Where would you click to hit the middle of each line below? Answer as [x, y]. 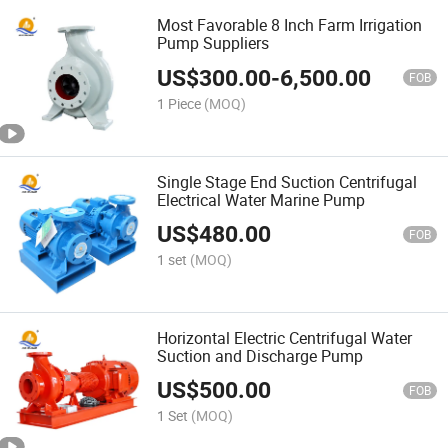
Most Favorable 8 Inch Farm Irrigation [290, 25]
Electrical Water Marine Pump [261, 199]
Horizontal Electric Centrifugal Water [285, 337]
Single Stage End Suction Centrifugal [287, 181]
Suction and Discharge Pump [260, 355]
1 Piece [179, 103]
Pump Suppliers [213, 43]
